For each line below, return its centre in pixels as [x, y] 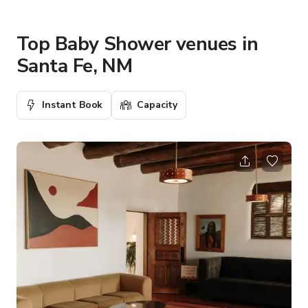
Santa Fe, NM [75, 66]
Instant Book [73, 104]
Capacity [157, 104]
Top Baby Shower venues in [137, 44]
